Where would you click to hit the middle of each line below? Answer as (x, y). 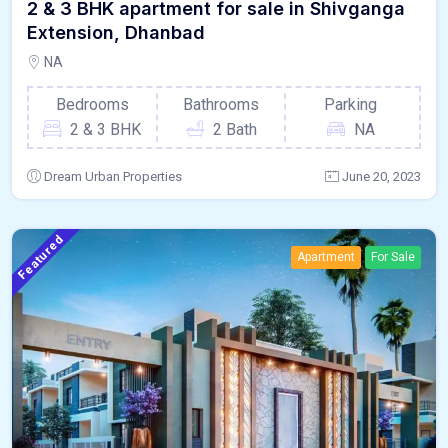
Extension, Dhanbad (116, 33)
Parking (351, 105)
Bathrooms (221, 105)
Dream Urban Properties (113, 177)
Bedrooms (92, 105)
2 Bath (234, 130)
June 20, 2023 (381, 177)
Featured (41, 257)
